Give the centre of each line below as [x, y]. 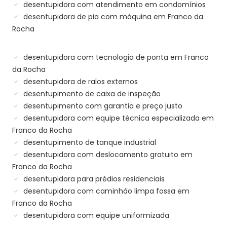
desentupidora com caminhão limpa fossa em [105, 191]
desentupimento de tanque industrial [89, 143]
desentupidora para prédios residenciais [93, 179]
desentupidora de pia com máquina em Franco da [112, 17]
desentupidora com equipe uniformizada [95, 216]
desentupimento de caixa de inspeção [91, 94]
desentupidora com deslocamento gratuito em [107, 155]
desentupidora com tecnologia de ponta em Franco [115, 58]
